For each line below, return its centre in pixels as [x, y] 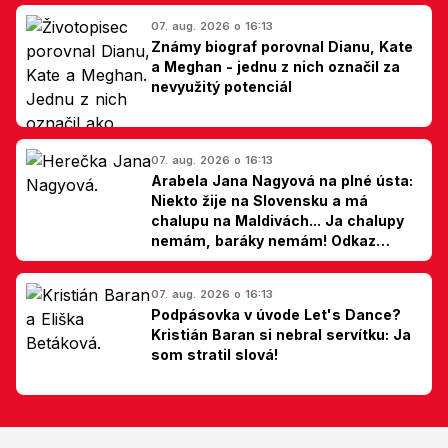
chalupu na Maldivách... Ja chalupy [277, 220]
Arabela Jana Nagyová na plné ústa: [282, 180]
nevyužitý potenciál [221, 86]
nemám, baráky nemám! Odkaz [263, 240]
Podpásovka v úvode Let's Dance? [276, 314]
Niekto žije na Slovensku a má [259, 200]
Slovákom [186, 260]
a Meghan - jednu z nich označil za [275, 66]
